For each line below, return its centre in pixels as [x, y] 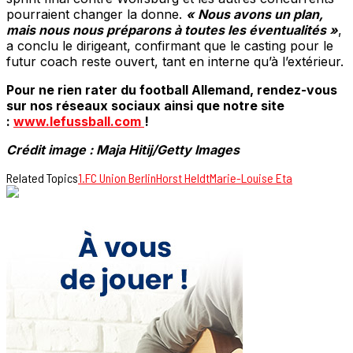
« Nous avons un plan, [255, 15]
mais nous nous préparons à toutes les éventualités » [172, 30]
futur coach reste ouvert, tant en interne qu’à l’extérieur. [175, 62]
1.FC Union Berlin [117, 178]
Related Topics [42, 178]
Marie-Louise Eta [251, 178]
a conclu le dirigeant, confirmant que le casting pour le [170, 46]
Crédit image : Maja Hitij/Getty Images [123, 150]
